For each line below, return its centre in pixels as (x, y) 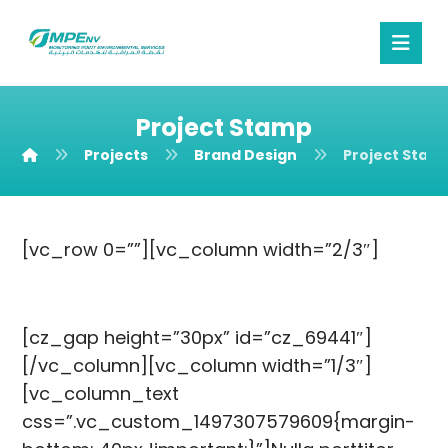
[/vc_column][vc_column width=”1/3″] (197, 365)
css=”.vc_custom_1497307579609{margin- (219, 421)
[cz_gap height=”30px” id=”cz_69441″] (197, 337)
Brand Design (246, 155)
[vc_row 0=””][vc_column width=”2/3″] (201, 249)
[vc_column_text (101, 393)
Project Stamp (224, 127)
